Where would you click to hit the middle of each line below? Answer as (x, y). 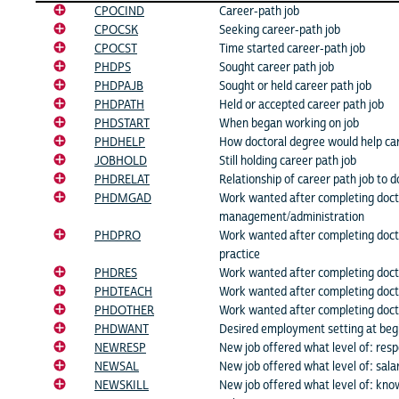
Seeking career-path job (280, 30)
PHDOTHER (124, 310)
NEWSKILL (122, 385)
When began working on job (289, 123)
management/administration (292, 217)
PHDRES (116, 273)
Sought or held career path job (295, 86)
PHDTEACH (123, 292)
